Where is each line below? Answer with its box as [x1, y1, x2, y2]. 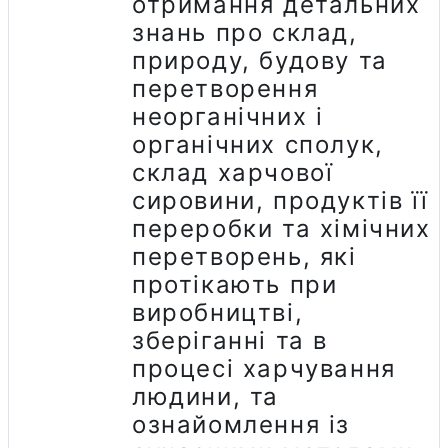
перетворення [132, 73, 319, 103]
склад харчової [132, 157, 334, 187]
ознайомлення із [132, 409, 351, 439]
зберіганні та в [132, 325, 329, 355]
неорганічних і [132, 101, 324, 131]
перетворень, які [132, 241, 357, 271]
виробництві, [132, 297, 304, 327]
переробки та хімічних [132, 213, 431, 243]
